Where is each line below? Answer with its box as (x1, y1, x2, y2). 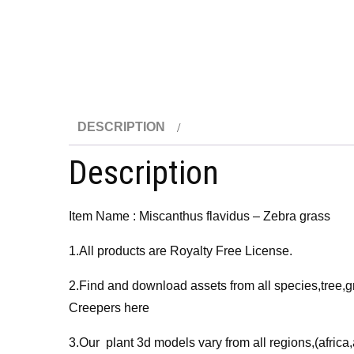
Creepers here (69, 301, 149, 314)
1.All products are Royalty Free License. (69, 244, 292, 258)
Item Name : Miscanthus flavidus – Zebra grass (69, 209, 330, 223)
